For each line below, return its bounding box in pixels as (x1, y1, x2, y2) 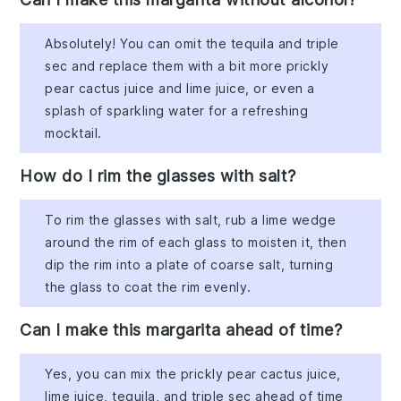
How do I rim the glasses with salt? (20, 166, 296, 185)
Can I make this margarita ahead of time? (20, 320, 343, 339)
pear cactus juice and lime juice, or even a (45, 80, 315, 96)
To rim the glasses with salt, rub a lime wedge (45, 211, 337, 227)
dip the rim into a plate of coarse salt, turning (45, 256, 334, 272)
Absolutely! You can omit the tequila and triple (45, 35, 339, 51)
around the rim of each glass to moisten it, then (45, 234, 347, 250)
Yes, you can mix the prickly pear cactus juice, (45, 365, 341, 381)
